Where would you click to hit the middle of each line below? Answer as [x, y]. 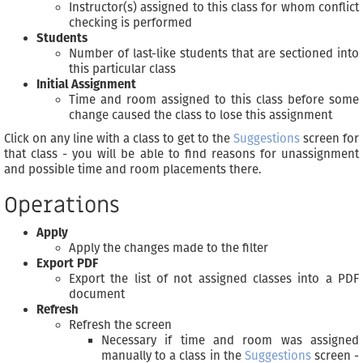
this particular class [122, 69]
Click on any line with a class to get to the [119, 139]
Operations [62, 206]
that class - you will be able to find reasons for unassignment [181, 154]
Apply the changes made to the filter [169, 248]
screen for [329, 139]
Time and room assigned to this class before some [214, 100]
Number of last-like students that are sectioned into [214, 54]
